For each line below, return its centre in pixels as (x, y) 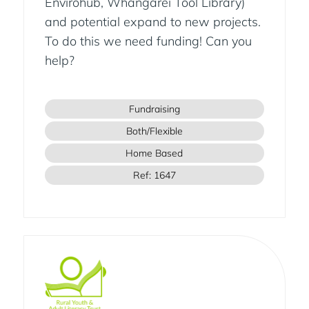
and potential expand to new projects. (152, 22)
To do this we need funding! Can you (148, 41)
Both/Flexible (154, 131)
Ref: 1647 (154, 176)
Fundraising (154, 109)
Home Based (154, 153)
